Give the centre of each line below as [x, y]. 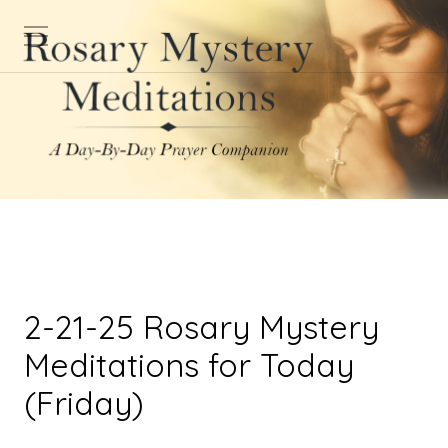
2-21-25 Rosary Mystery [201, 327]
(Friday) [84, 403]
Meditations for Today [189, 365]
